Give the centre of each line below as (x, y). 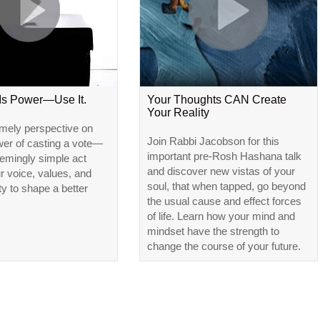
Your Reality (178, 113)
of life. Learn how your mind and (221, 216)
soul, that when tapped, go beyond (226, 186)
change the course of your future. (224, 246)
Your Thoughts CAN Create (216, 100)
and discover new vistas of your (221, 171)
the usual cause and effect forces (224, 201)
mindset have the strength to (213, 231)
